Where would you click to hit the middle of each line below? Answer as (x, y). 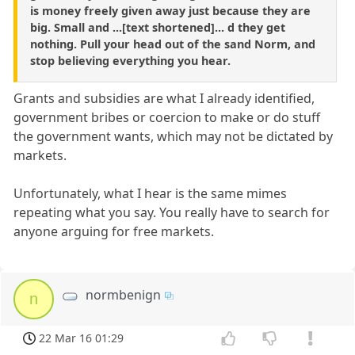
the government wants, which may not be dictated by (174, 136)
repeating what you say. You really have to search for (172, 212)
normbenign (124, 294)
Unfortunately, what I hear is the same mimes (151, 193)
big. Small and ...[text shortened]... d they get (158, 27)
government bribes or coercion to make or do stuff (167, 117)
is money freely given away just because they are (170, 10)
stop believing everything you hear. (130, 60)
